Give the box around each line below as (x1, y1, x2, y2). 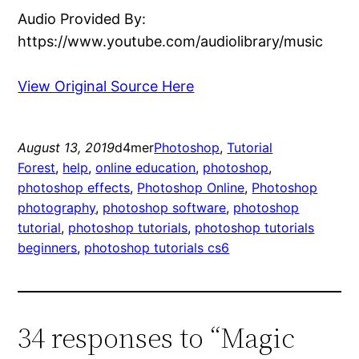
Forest (18, 159, 56, 175)
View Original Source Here (18, 77, 195, 95)
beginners (18, 239, 78, 256)
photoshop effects (18, 179, 131, 196)
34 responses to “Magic (18, 317, 296, 357)
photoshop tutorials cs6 (84, 239, 230, 256)
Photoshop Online (137, 179, 245, 196)
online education (95, 159, 196, 175)
